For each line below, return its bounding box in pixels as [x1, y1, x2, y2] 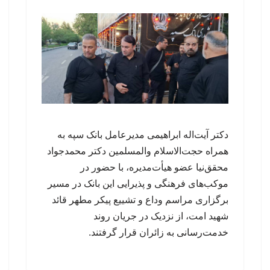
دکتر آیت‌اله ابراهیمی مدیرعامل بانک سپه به [57, 130, 228, 140]
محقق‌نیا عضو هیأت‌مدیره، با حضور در [80, 162, 228, 173]
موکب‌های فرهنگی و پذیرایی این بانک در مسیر [48, 178, 228, 189]
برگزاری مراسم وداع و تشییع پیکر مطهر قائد [52, 195, 228, 206]
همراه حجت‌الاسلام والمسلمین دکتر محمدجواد [47, 146, 228, 157]
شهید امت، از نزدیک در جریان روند [93, 211, 228, 222]
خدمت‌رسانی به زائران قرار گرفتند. [89, 227, 228, 238]
